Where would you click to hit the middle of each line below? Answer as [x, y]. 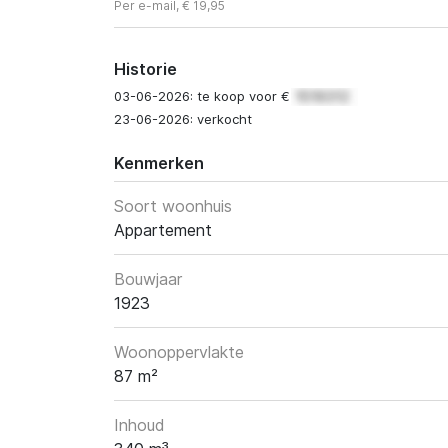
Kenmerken [159, 163]
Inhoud [139, 425]
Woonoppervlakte [179, 352]
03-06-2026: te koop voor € [204, 96]
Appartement [163, 230]
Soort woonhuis [173, 206]
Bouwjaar [148, 279]
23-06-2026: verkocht [183, 119]
